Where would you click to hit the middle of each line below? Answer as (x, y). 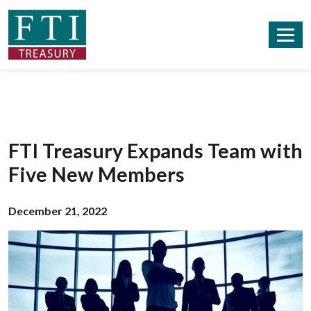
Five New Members (96, 174)
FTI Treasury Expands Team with (155, 151)
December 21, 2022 (58, 211)
